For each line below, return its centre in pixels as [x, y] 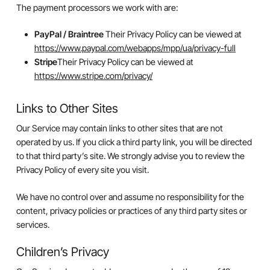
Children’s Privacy [62, 252]
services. [33, 224]
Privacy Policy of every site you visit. [82, 170]
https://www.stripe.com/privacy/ [93, 76]
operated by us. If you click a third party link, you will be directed [134, 142]
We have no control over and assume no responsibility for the [130, 196]
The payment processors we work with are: [97, 7]
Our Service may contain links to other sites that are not [119, 128]
